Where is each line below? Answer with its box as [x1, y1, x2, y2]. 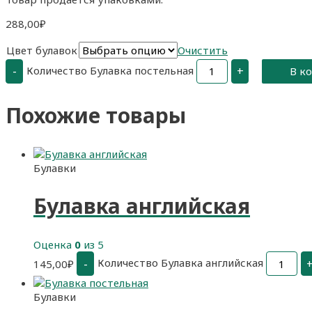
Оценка [33, 237, 75, 252]
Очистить [178, 42, 228, 57]
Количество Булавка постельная [26, 63, 194, 77]
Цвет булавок [6, 42, 77, 57]
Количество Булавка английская [97, 255, 263, 270]
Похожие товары [6, 100, 186, 130]
